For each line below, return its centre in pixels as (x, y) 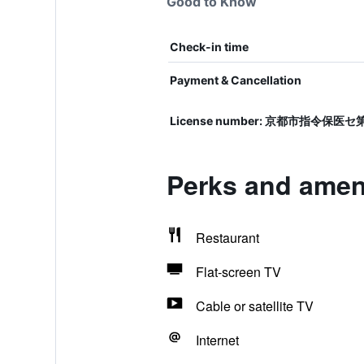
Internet (217, 340)
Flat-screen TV (238, 272)
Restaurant (227, 238)
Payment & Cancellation (235, 80)
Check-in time (209, 47)
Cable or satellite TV (254, 306)
